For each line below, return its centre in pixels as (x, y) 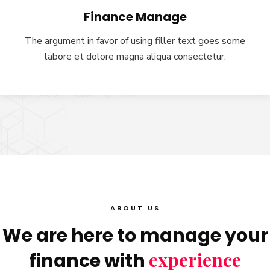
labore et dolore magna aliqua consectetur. (135, 57)
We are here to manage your (135, 236)
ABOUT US (135, 208)
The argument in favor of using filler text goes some (135, 41)
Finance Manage (135, 17)
